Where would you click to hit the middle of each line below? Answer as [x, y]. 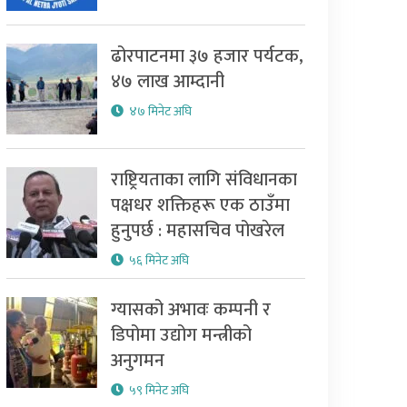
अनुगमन [137, 361]
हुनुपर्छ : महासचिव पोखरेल [197, 231]
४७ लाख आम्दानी [167, 82]
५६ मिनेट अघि [159, 261]
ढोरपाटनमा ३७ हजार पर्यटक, [207, 57]
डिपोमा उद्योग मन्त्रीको [181, 336]
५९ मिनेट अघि [159, 391]
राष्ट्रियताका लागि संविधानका [203, 180]
